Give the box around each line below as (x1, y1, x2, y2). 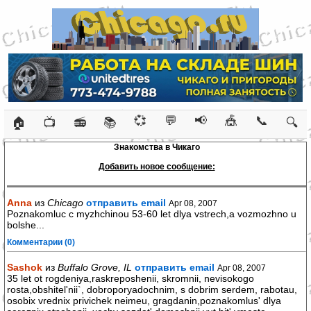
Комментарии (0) (7, 237, 75, 247)
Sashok (7, 262, 42, 273)
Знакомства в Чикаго (113, 142, 200, 152)
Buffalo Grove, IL (58, 262, 132, 273)
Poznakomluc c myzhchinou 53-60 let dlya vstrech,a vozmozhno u (7, 208, 296, 219)
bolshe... (7, 219, 44, 230)
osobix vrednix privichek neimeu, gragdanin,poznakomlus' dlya (7, 295, 281, 306)
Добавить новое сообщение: (98, 162, 215, 171)
